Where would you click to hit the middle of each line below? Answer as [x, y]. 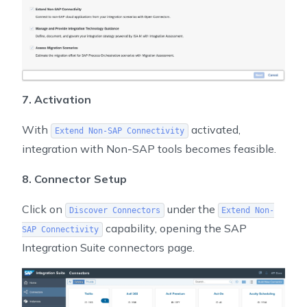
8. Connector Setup [74, 179]
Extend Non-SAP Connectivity [119, 131]
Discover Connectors [114, 210]
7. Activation [57, 99]
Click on [44, 209]
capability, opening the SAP [174, 228]
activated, [214, 129]
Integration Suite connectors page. [108, 247]
